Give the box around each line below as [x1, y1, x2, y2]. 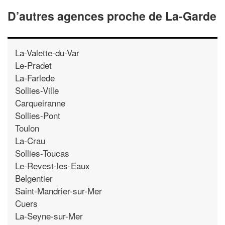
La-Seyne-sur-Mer [15, 209, 83, 222]
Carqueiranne [15, 96, 65, 109]
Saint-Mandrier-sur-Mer [15, 184, 102, 197]
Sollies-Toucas [15, 147, 69, 159]
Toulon [15, 122, 39, 134]
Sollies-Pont [15, 109, 60, 122]
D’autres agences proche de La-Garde [8, 8, 216, 24]
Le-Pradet [15, 59, 52, 71]
